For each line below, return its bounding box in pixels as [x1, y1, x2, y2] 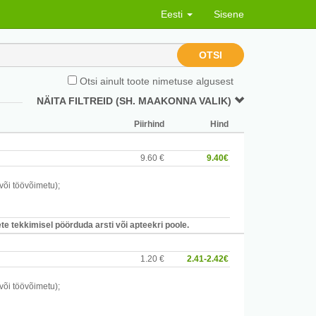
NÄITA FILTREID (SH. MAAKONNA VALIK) [37, 95, 234, 107]
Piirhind [134, 119, 164, 129]
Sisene [214, 8, 244, 20]
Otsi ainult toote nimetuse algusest [77, 75, 233, 87]
